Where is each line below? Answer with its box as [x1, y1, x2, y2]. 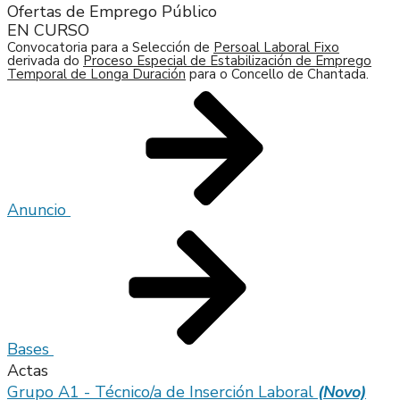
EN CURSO [7, 20, 89, 42]
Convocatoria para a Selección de [7, 38, 213, 57]
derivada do [7, 52, 83, 71]
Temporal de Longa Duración [7, 65, 186, 84]
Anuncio [7, 199, 71, 221]
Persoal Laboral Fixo [213, 38, 339, 57]
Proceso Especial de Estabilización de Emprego [83, 52, 371, 71]
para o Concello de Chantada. [186, 65, 369, 84]
